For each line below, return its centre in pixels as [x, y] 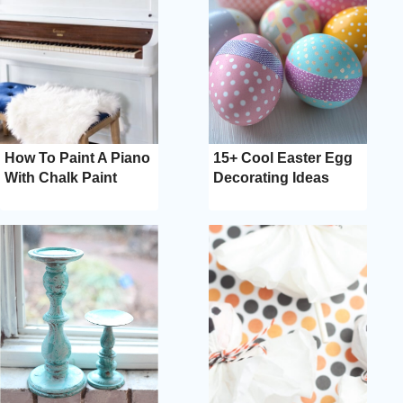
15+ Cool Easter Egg [283, 157]
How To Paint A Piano [77, 157]
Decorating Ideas [271, 177]
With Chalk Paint [61, 177]
